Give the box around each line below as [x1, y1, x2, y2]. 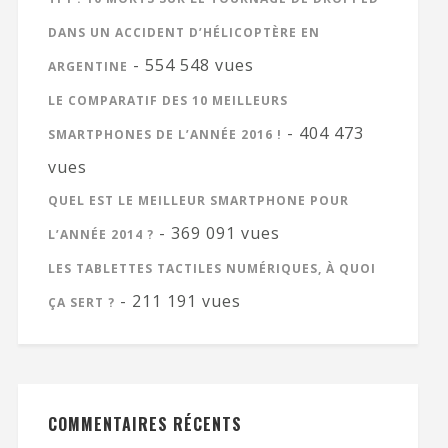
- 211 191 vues [114, 289, 241, 312]
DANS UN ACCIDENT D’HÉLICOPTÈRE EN [47, 23, 320, 41]
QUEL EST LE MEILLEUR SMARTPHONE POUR [47, 191, 349, 209]
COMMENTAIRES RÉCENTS [47, 411, 242, 436]
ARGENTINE [47, 57, 128, 75]
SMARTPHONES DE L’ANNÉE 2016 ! [47, 125, 282, 143]
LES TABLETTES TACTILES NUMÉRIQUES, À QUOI [47, 259, 376, 277]
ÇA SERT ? [47, 293, 115, 311]
